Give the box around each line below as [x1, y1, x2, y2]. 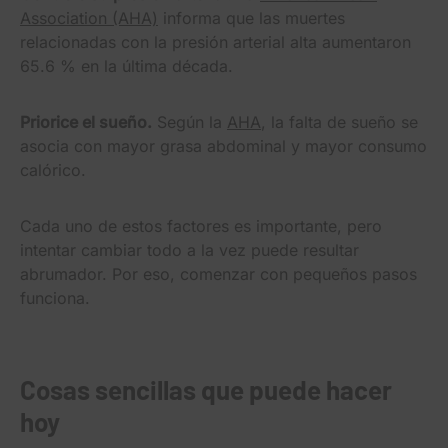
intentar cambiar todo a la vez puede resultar [20, 239, 359, 260]
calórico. [20, 159, 86, 180]
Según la [152, 111, 227, 132]
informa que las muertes [158, 7, 345, 28]
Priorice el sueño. [20, 111, 152, 132]
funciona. [20, 287, 90, 308]
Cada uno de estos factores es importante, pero [20, 215, 382, 236]
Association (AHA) [20, 7, 158, 28]
